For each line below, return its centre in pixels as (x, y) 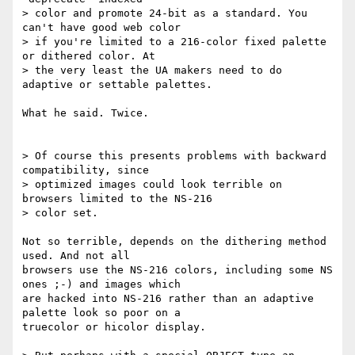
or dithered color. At (89, 56)
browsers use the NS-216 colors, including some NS (177, 270)
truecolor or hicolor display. (114, 327)
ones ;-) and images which (101, 284)
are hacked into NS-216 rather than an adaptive (168, 299)
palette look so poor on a (101, 313)
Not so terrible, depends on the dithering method (174, 242)
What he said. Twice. (86, 113)
